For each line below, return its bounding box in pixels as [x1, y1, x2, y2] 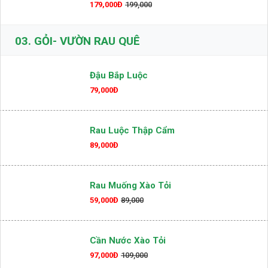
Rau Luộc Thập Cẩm [90, 163, 175, 175]
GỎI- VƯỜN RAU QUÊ [31, 72, 140, 87]
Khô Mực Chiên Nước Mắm [90, 23, 202, 34]
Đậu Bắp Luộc [90, 108, 148, 120]
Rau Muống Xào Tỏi [90, 218, 171, 230]
